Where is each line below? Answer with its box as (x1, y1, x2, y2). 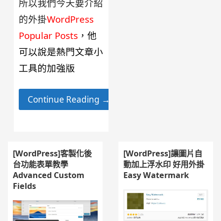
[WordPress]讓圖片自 (123, 148, 203, 159)
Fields (13, 181, 37, 192)
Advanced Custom (13, 170, 85, 181)
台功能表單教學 (13, 159, 69, 170)
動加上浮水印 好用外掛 (123, 159, 205, 170)
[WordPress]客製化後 (13, 148, 92, 159)
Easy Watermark (123, 170, 189, 181)
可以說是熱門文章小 (19, 45, 104, 58)
